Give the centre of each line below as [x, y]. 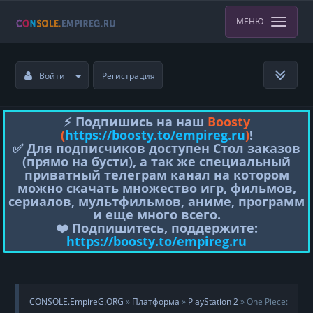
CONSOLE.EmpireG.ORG [77, 301]
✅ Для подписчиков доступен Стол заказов [156, 148]
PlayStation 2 [213, 301]
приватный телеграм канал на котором [156, 174]
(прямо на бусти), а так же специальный [156, 161]
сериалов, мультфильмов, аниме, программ [156, 201]
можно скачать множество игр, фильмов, [156, 188]
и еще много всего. [156, 214]
